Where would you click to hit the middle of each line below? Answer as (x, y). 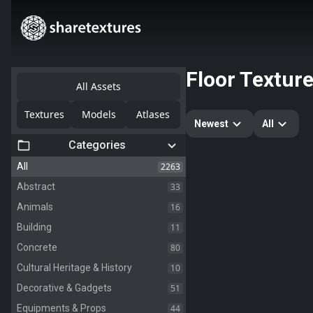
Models (99, 114)
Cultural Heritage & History (74, 268)
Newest (211, 124)
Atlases (153, 114)
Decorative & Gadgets (64, 288)
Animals (35, 207)
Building (34, 227)
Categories (97, 145)
